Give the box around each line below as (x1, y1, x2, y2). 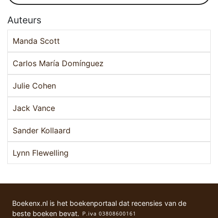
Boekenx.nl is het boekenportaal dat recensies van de (12, 199, 186, 208)
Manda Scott (13, 36, 60, 46)
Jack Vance (13, 103, 55, 113)
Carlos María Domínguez (13, 58, 104, 69)
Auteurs (7, 14, 41, 26)
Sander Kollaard (13, 126, 71, 136)
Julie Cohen (13, 81, 56, 91)
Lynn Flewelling (13, 148, 69, 158)
